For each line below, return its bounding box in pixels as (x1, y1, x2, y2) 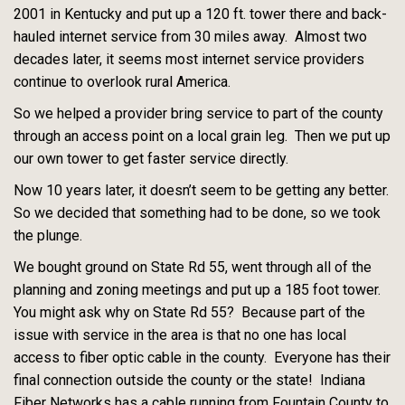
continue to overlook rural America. (14, 72, 231, 90)
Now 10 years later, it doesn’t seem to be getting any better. (14, 181, 389, 199)
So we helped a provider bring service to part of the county (14, 104, 383, 122)
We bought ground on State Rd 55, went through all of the (14, 258, 372, 276)
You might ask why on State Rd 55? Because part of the (14, 303, 365, 321)
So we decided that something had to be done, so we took (14, 203, 381, 221)
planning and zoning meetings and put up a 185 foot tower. (14, 280, 381, 298)
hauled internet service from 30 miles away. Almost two (14, 27, 367, 45)
